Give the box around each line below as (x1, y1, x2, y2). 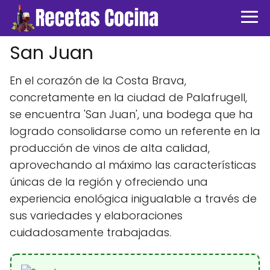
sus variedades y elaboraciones (10, 208, 183, 223)
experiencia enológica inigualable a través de (10, 191, 257, 206)
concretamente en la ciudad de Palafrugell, (10, 90, 247, 105)
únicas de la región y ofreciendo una (10, 174, 208, 189)
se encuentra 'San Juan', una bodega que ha (10, 107, 253, 122)
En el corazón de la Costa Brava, (10, 73, 186, 88)
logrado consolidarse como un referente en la (10, 124, 260, 139)
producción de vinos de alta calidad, (10, 140, 210, 155)
